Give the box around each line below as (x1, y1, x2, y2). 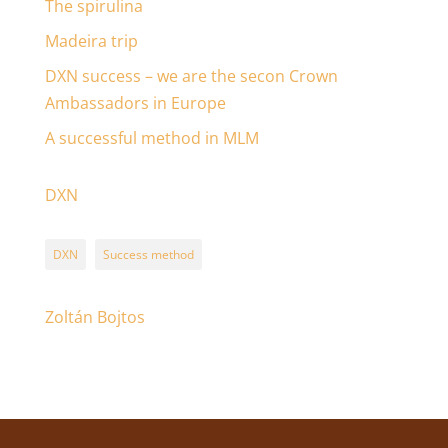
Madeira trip (44, 29, 138, 52)
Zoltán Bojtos (44, 305, 145, 328)
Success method (102, 245, 194, 263)
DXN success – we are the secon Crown (44, 64, 338, 87)
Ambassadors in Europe (44, 91, 226, 114)
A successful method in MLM (44, 126, 259, 149)
